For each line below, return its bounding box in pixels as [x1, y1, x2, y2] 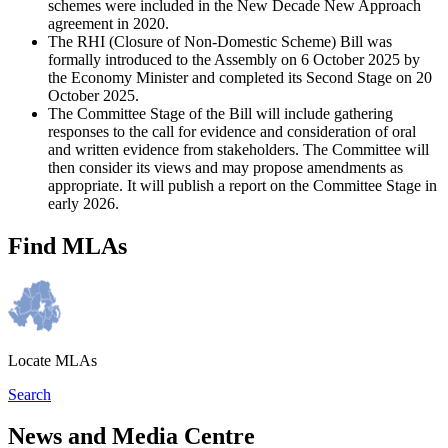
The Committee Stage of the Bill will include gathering [48, 104, 393, 122]
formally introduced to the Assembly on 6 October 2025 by [48, 50, 420, 68]
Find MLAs [8, 232, 127, 259]
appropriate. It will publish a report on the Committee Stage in [48, 176, 437, 194]
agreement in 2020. [48, 14, 169, 32]
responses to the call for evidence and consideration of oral [48, 122, 416, 140]
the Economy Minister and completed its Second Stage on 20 [48, 68, 432, 86]
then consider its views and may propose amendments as [48, 158, 403, 176]
